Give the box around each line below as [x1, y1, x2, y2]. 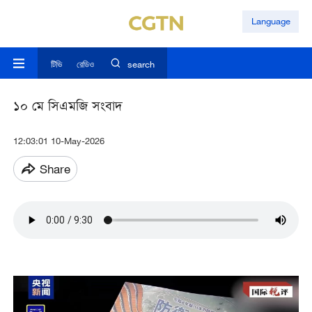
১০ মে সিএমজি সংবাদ [13, 97, 123, 118]
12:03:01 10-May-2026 [13, 135, 104, 147]
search [127, 58, 155, 70]
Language [251, 15, 290, 27]
